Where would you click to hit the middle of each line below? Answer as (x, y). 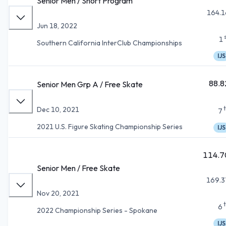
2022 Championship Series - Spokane (97, 210)
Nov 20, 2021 (58, 193)
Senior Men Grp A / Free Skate (90, 84)
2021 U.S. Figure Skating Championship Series (110, 126)
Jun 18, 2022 (57, 25)
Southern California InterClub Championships (109, 43)
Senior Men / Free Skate (78, 168)
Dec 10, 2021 (58, 109)
